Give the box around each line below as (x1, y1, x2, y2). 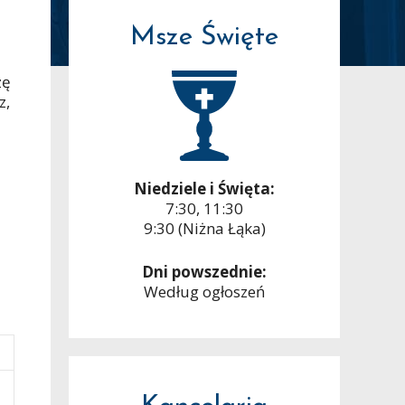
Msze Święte (130, 24, 278, 52)
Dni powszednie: (142, 260, 267, 282)
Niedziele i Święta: (134, 178, 275, 200)
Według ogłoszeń (144, 280, 265, 302)
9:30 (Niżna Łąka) (143, 218, 266, 240)
